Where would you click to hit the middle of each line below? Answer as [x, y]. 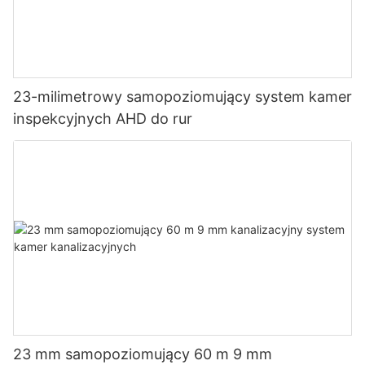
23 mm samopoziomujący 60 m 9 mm [143, 354]
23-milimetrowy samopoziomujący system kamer [182, 96]
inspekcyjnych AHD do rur [103, 118]
